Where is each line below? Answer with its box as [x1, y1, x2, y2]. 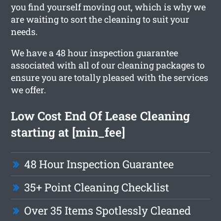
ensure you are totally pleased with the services [11, 71, 209, 83]
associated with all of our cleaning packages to [11, 59, 205, 71]
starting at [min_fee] [11, 124, 126, 140]
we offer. [11, 83, 46, 96]
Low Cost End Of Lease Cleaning [11, 108, 190, 124]
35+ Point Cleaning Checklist [24, 180, 170, 194]
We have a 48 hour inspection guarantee [11, 46, 179, 59]
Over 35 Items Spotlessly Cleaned [24, 203, 191, 218]
